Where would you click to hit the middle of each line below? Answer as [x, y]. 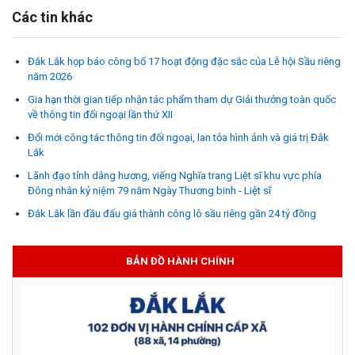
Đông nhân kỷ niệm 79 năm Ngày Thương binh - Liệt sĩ [149, 191]
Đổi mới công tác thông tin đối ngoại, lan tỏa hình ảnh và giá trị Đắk [178, 138]
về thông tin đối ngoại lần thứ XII [100, 115]
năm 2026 [50, 77]
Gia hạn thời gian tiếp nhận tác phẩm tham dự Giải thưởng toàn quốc [182, 100]
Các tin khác [52, 17]
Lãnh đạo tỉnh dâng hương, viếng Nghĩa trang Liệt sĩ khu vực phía [175, 176]
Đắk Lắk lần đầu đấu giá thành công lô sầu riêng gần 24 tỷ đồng [172, 214]
